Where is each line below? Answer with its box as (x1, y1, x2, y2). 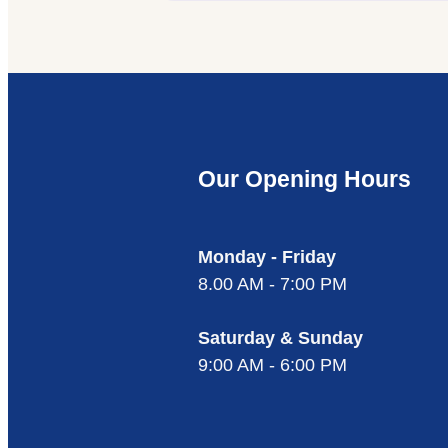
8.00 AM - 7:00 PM (198, 274, 347, 295)
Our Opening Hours (198, 166, 411, 193)
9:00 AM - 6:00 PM (198, 355, 347, 376)
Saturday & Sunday (198, 328, 363, 349)
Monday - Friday (198, 247, 341, 268)
